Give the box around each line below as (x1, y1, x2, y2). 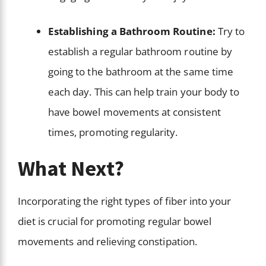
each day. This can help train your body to (48, 85, 240, 99)
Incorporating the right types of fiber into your (18, 194, 232, 208)
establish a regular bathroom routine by (48, 45, 232, 59)
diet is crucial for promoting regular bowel (18, 214, 212, 228)
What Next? (18, 154, 125, 182)
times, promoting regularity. (48, 125, 180, 140)
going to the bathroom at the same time (48, 65, 233, 79)
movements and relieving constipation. (18, 234, 199, 248)
